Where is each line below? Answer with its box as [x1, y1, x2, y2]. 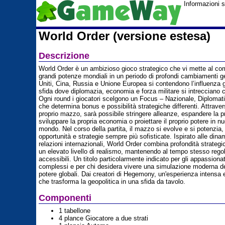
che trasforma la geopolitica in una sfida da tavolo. [39, 178, 185, 185]
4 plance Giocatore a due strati [59, 214, 148, 222]
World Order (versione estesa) [39, 29, 210, 43]
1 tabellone [59, 207, 90, 214]
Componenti [39, 193, 91, 203]
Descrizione [39, 51, 89, 61]
